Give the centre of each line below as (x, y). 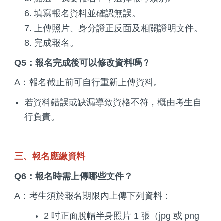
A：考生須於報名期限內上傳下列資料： (93, 196)
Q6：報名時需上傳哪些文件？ (74, 176)
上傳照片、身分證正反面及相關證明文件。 (118, 28)
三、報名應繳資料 (50, 156)
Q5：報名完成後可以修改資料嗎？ (82, 62)
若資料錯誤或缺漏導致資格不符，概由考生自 (113, 102)
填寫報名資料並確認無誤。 (87, 13)
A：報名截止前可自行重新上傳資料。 (88, 82)
